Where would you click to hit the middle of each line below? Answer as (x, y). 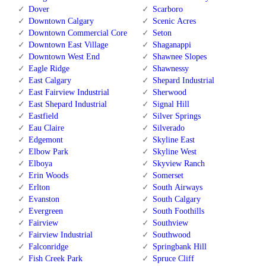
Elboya (40, 163)
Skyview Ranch (178, 163)
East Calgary (50, 80)
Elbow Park (48, 151)
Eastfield (43, 116)
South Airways (177, 187)
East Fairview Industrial (69, 92)
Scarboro (167, 9)
